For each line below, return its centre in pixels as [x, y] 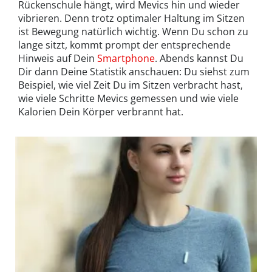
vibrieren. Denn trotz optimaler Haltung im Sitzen [131, 18]
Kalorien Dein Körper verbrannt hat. [101, 111]
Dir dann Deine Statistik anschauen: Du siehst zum [134, 71]
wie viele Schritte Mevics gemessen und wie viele [128, 98]
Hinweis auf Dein [58, 58]
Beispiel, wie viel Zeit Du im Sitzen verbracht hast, [131, 85]
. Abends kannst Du [199, 58]
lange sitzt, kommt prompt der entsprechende [124, 45]
